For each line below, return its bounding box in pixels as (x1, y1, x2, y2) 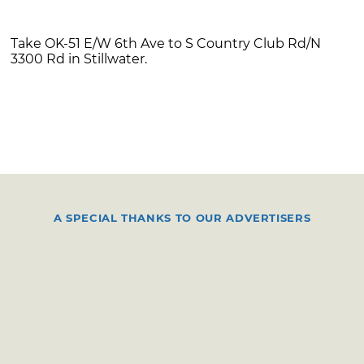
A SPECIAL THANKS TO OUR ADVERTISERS (53, 210, 311, 224)
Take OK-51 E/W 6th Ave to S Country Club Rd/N (11, 35, 322, 51)
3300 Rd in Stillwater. (11, 50, 148, 67)
